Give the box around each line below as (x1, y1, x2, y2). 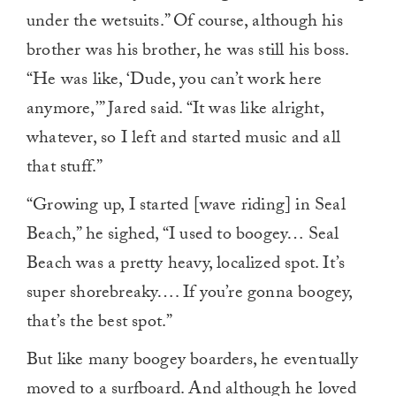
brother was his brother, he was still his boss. (27, 36, 349, 67)
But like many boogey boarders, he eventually (27, 346, 358, 377)
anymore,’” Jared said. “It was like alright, (27, 95, 324, 126)
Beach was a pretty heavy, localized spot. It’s (27, 249, 346, 280)
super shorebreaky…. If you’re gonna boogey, (27, 278, 353, 309)
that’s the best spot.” (27, 308, 173, 339)
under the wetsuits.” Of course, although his (27, 7, 343, 38)
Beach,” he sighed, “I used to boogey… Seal (27, 220, 339, 251)
